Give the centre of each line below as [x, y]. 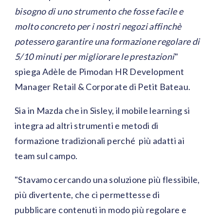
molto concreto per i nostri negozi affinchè [98, 27]
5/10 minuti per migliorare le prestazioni [95, 57]
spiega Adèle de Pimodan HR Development [100, 72]
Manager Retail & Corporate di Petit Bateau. [103, 87]
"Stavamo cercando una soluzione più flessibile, [107, 180]
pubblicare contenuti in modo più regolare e [101, 210]
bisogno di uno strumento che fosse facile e [99, 11]
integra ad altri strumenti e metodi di [87, 126]
